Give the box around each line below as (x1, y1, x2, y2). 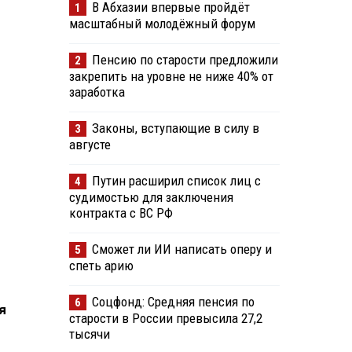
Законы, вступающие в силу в (91, 120, 259, 137)
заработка (68, 84, 125, 101)
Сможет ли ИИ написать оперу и (91, 241, 272, 258)
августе (68, 137, 111, 153)
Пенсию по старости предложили (91, 52, 278, 68)
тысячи (68, 326, 110, 343)
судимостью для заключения (68, 189, 233, 206)
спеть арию (68, 258, 134, 274)
